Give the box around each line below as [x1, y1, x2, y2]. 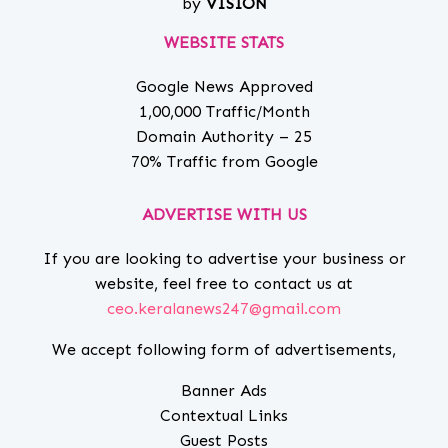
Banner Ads [181, 381, 267, 401]
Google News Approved [135, 77, 313, 97]
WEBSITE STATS [164, 33, 284, 53]
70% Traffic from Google [130, 152, 318, 172]
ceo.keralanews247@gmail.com [107, 299, 341, 319]
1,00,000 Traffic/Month [138, 102, 310, 122]
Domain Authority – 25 [136, 127, 312, 147]
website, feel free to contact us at [95, 274, 353, 294]
